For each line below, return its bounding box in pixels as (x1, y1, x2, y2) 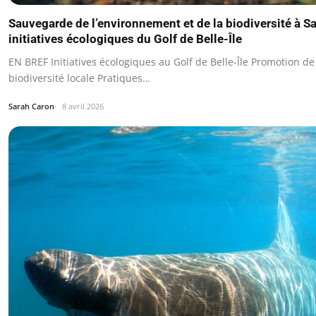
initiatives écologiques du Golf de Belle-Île (8, 31, 242, 46)
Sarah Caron (8, 100, 54, 111)
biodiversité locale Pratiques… (8, 71, 150, 85)
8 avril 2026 (62, 100, 104, 111)
